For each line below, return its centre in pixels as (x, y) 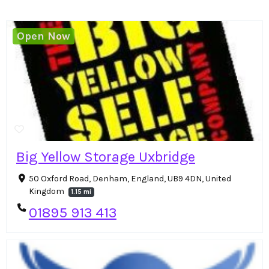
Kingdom (47, 192)
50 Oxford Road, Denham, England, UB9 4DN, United (130, 179)
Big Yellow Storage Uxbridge (106, 157)
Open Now (44, 36)
